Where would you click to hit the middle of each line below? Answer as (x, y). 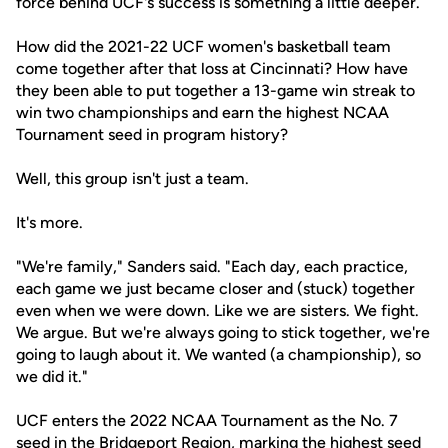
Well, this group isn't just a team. (132, 178)
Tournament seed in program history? (152, 134)
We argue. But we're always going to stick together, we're (223, 332)
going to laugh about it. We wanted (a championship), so (218, 354)
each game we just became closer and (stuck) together (215, 288)
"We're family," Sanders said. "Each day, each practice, (212, 266)
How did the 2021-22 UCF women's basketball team (203, 46)
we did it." (52, 376)
